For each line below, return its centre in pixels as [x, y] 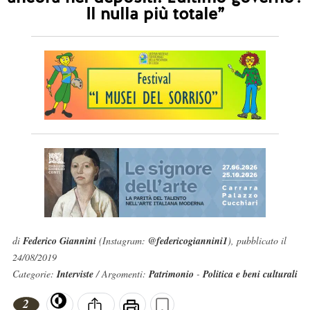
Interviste [76, 274]
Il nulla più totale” [155, 13]
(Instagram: [122, 240]
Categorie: [34, 274]
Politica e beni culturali [250, 274]
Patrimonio [171, 274]
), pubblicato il [257, 240]
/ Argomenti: [122, 274]
